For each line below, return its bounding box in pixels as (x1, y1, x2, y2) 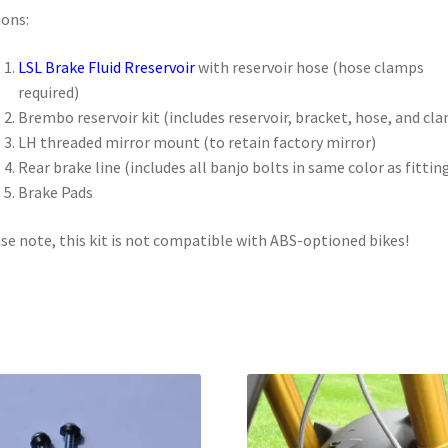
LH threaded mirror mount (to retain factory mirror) (17, 131, 376, 152)
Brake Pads (17, 181, 93, 202)
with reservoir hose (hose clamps (194, 56, 424, 77)
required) (17, 81, 79, 102)
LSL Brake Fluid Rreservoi (17, 56, 189, 77)
